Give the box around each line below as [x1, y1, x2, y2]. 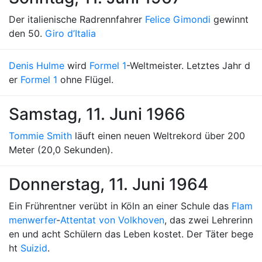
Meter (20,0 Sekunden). [9, 144, 113, 156]
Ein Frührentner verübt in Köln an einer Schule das [9, 200, 232, 212]
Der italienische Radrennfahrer [9, 13, 145, 25]
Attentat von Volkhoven [60, 214, 164, 226]
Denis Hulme [9, 60, 64, 71]
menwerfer [9, 214, 56, 226]
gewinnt [211, 13, 249, 25]
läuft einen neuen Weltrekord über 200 [72, 130, 245, 142]
